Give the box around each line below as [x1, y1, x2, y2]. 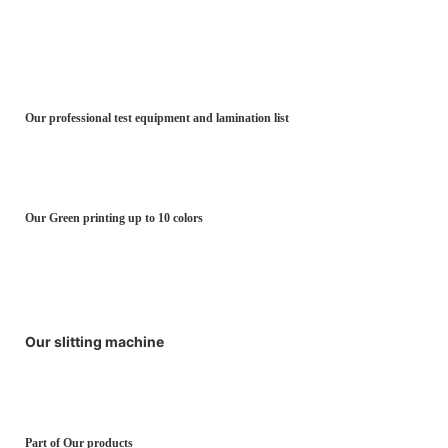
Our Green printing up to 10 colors [25, 210, 203, 225]
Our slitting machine [25, 332, 164, 350]
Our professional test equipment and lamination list [25, 110, 289, 125]
